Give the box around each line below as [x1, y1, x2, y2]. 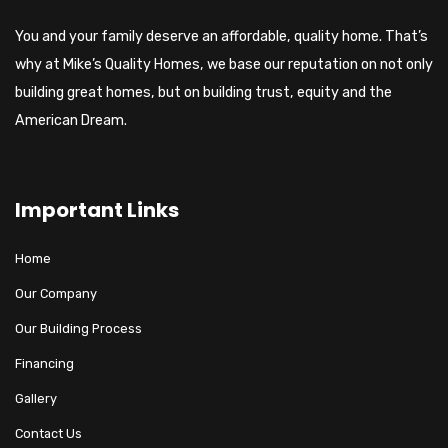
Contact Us [15, 425, 82, 441]
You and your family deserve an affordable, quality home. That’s [15, 27, 428, 45]
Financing [15, 355, 74, 371]
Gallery [15, 390, 57, 406]
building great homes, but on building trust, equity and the [15, 83, 392, 101]
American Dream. [15, 111, 127, 129]
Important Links [15, 195, 179, 224]
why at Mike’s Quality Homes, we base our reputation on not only [15, 55, 433, 73]
